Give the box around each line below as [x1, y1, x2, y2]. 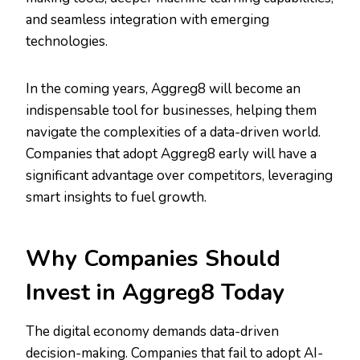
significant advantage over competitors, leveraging [26, 166, 333, 186]
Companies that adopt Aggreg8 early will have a [26, 145, 317, 164]
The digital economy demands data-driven [26, 322, 279, 342]
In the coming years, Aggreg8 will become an [26, 80, 301, 99]
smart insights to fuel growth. [26, 188, 207, 207]
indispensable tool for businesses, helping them [26, 101, 317, 121]
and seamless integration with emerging [26, 10, 269, 30]
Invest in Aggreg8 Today [26, 277, 284, 309]
